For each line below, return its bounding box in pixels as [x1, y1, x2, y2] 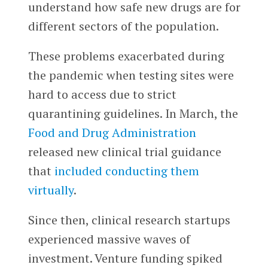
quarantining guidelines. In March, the [28, 105, 238, 122]
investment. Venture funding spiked [28, 249, 223, 266]
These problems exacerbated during [28, 48, 224, 65]
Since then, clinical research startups [28, 211, 230, 228]
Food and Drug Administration [28, 124, 196, 141]
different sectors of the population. [28, 18, 221, 35]
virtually [28, 182, 74, 199]
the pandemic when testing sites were [28, 67, 234, 84]
